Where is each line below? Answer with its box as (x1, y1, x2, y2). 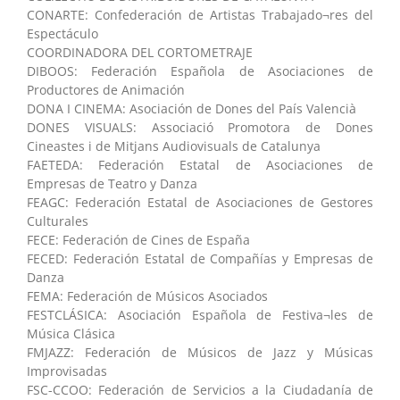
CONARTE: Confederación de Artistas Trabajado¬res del (27, 5, 373, 23)
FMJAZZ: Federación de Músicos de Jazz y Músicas (27, 343, 373, 361)
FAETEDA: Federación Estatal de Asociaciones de (27, 155, 373, 173)
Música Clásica (27, 324, 115, 342)
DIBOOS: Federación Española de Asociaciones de (27, 62, 373, 79)
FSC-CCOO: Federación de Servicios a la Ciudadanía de (27, 380, 373, 398)
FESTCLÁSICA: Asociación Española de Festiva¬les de (27, 305, 373, 323)
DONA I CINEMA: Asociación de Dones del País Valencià (27, 99, 356, 117)
